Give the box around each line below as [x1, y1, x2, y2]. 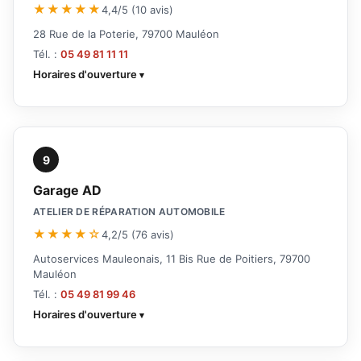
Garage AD [33, 182, 102, 199]
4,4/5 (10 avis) [102, 2, 173, 16]
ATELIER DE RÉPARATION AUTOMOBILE [33, 205, 226, 218]
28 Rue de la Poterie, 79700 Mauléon [33, 27, 219, 41]
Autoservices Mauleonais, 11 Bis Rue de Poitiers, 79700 [33, 252, 310, 266]
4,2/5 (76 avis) [102, 227, 174, 241]
